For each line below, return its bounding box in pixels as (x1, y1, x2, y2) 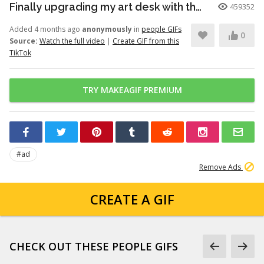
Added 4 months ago (9, 24, 82, 34)
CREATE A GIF (90, 190, 174, 208)
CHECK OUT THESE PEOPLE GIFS (9, 239, 178, 253)
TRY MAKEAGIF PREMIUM (82, 84, 182, 95)
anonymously (82, 24, 132, 34)
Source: (9, 36, 38, 46)
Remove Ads (199, 162, 243, 172)
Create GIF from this (113, 36, 179, 46)
